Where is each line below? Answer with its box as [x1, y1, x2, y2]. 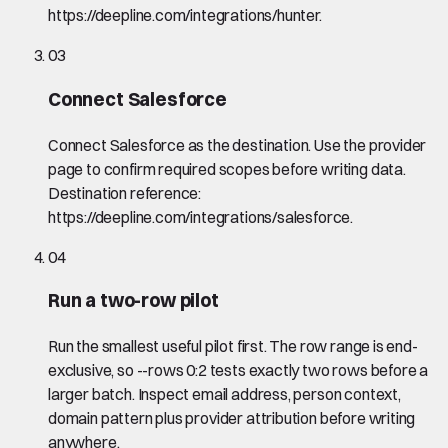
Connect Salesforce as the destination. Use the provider [48, 134, 427, 155]
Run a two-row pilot [48, 289, 219, 313]
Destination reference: [48, 182, 202, 203]
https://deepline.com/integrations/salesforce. [48, 206, 354, 227]
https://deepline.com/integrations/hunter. [48, 5, 322, 26]
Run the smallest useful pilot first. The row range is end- [48, 336, 418, 357]
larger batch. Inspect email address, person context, [48, 384, 401, 405]
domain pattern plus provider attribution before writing [48, 408, 416, 429]
